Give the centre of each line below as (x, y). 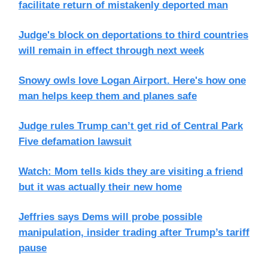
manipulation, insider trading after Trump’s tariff (134, 232)
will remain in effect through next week (111, 51)
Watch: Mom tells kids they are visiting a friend (131, 171)
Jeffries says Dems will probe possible (110, 217)
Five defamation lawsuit (75, 141)
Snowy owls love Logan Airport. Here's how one (132, 80)
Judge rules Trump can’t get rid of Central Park (131, 126)
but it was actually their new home (100, 187)
